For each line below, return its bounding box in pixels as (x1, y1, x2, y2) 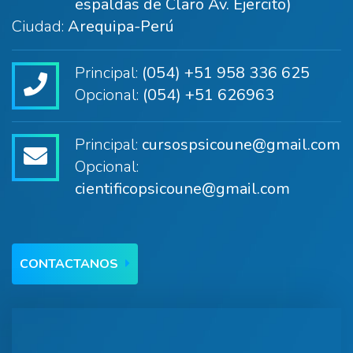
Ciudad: (12, 16, 68, 37)
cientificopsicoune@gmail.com (75, 178, 290, 199)
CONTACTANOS (20, 255, 121, 273)
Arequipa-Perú (68, 16, 174, 37)
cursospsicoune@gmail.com (142, 134, 340, 155)
